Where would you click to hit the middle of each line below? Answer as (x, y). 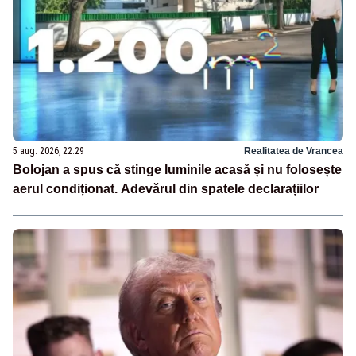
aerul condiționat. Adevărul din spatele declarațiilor (166, 189)
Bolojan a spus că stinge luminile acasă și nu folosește (177, 170)
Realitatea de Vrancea (294, 151)
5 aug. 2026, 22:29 (48, 151)
